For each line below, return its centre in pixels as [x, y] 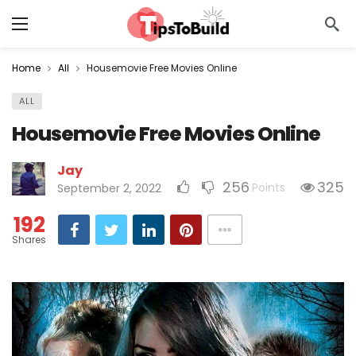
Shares [29, 240]
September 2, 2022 [109, 188]
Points [269, 188]
